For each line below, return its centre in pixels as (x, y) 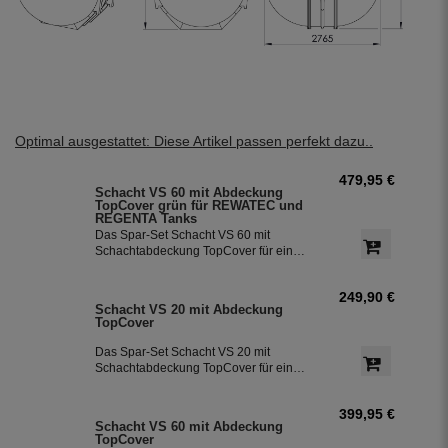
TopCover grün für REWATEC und (199, 205)
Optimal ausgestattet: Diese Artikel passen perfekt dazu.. (194, 140)
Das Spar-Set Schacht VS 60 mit (183, 234)
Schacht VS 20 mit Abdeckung (189, 309)
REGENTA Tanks (146, 218)
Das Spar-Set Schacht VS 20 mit (183, 351)
